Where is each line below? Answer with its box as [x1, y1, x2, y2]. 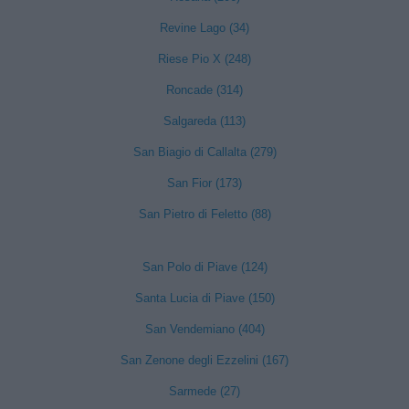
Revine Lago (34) [160, 21, 249, 35]
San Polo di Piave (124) [142, 260, 267, 274]
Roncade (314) [166, 83, 243, 97]
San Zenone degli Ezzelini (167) [121, 353, 288, 367]
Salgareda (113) [163, 114, 246, 128]
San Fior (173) [167, 176, 242, 190]
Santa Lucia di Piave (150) [134, 291, 275, 305]
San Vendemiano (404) [144, 322, 265, 336]
